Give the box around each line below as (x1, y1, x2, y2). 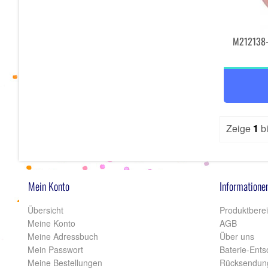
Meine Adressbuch (25, 230, 98, 242)
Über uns (220, 230, 254, 242)
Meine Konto (25, 217, 75, 229)
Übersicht (25, 204, 63, 216)
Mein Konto (28, 178, 69, 194)
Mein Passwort (25, 243, 83, 255)
